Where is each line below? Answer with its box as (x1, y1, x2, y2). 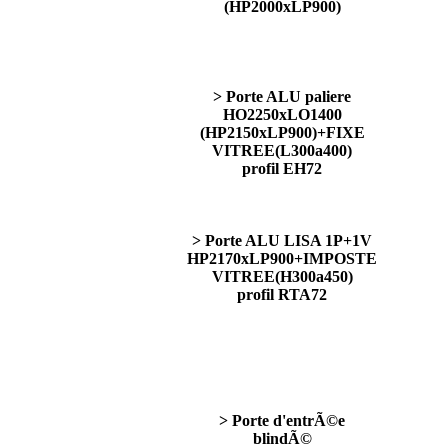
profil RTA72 (237, 286, 327, 303)
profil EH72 (242, 160, 322, 177)
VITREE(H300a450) (211, 268, 353, 285)
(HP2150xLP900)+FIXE (199, 124, 365, 141)
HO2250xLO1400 (222, 106, 342, 123)
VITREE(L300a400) (212, 142, 352, 159)
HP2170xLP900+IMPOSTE (187, 250, 377, 267)
